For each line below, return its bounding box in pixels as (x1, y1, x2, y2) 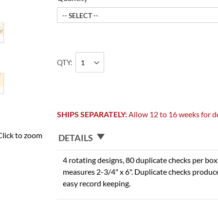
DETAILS (58, 132, 93, 143)
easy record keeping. (63, 178, 131, 188)
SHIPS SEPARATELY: (57, 109, 127, 119)
